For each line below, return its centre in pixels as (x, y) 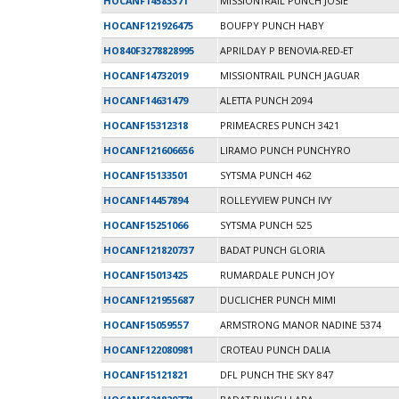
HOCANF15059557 (146, 325)
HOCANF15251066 (146, 225)
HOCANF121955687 (148, 300)
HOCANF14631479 (146, 101)
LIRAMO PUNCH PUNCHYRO (285, 151)
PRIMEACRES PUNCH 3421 (280, 126)
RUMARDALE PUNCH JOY (277, 275)
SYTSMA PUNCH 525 (266, 225)
